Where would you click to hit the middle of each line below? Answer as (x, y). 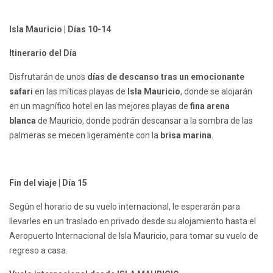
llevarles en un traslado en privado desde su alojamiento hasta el (133, 222)
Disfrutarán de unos (48, 77)
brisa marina (186, 136)
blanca (23, 121)
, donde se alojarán (216, 92)
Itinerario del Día (43, 53)
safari (21, 92)
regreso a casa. (38, 251)
